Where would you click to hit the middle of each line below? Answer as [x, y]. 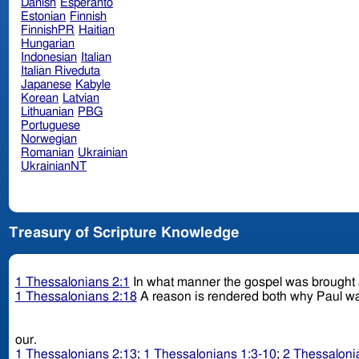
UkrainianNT [54, 166]
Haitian [97, 30]
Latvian [81, 98]
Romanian [48, 152]
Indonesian [49, 57]
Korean [40, 98]
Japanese [46, 84]
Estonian [44, 16]
